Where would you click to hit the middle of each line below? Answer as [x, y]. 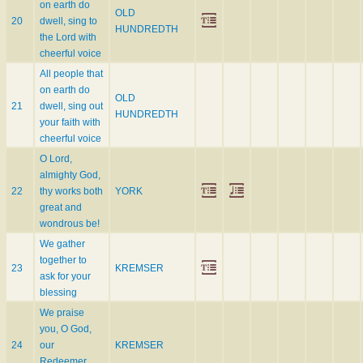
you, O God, [66, 329]
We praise [62, 313]
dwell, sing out [71, 107]
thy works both [71, 192]
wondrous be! [70, 224]
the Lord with [68, 38]
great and [61, 208]
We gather [62, 244]
